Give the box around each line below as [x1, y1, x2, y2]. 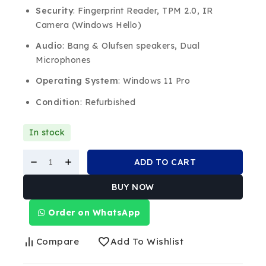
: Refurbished [80, 96, 135, 107]
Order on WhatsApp [45, 207, 141, 218]
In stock [29, 126, 65, 138]
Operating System [36, 75, 118, 87]
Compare [36, 235, 79, 247]
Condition [36, 96, 80, 107]
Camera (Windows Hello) [36, 19, 141, 30]
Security [36, 5, 73, 16]
